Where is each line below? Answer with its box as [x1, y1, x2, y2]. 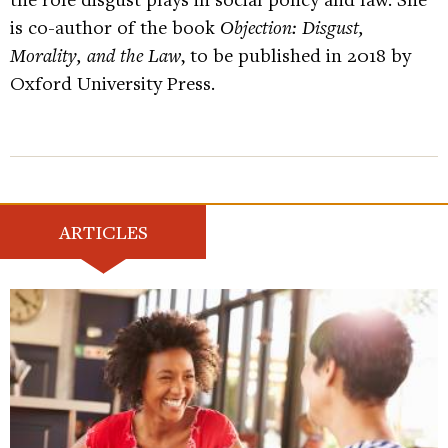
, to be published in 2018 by [181, 42, 411, 67]
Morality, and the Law [10, 42, 181, 67]
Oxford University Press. [10, 70, 215, 95]
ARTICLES [58, 219, 148, 244]
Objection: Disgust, [220, 14, 364, 39]
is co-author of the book [10, 14, 220, 39]
